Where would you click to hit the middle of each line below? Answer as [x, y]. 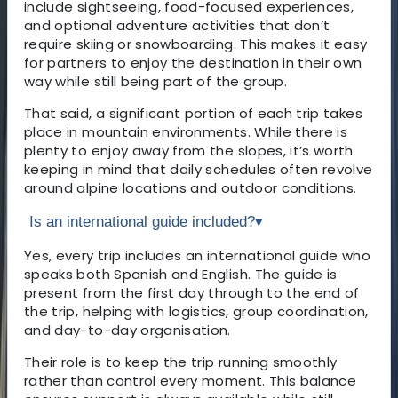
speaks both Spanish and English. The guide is [181, 274]
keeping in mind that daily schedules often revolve [199, 169]
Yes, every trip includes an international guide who [197, 255]
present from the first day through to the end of [192, 292]
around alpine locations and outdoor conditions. [191, 187]
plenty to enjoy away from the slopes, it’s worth [189, 150]
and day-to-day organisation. [127, 330]
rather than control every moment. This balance [191, 380]
